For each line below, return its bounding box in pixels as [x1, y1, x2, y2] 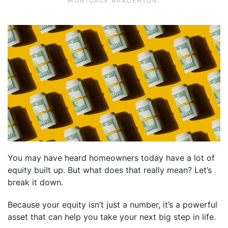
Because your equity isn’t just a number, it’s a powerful [8, 199, 217, 210]
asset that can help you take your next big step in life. [8, 211, 216, 222]
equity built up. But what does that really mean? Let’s [8, 164, 212, 175]
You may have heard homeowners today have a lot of [8, 152, 215, 163]
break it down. [8, 177, 63, 187]
